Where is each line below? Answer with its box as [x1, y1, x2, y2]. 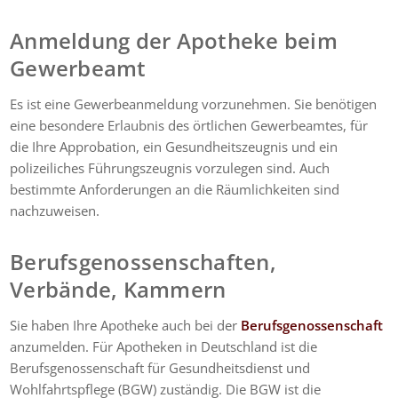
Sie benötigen [294, 94, 381, 113]
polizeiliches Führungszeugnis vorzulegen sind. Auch [10, 158, 330, 177]
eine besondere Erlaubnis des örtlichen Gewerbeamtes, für [10, 115, 369, 134]
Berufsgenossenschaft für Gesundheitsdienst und [10, 358, 311, 377]
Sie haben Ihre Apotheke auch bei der [10, 315, 242, 334]
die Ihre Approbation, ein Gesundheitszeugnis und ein [10, 137, 338, 155]
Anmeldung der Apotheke [10, 26, 279, 56]
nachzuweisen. [10, 201, 100, 219]
